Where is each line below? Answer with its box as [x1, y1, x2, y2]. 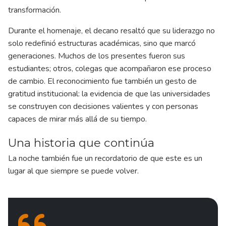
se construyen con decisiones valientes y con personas [8, 100, 198, 112]
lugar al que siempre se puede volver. [8, 165, 139, 177]
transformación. [8, 4, 61, 16]
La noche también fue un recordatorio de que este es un [8, 152, 202, 164]
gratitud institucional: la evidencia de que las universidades [8, 88, 210, 99]
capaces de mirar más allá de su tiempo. [8, 113, 147, 125]
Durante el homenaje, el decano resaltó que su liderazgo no [8, 25, 215, 36]
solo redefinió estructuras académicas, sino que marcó [8, 37, 196, 49]
